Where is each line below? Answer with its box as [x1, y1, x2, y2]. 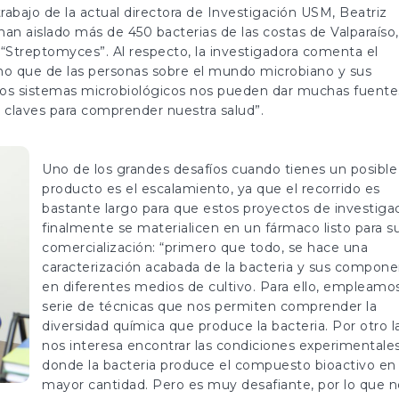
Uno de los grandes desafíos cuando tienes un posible [42, 161, 397, 177]
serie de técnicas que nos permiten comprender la [42, 298, 377, 314]
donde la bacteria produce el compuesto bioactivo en [42, 357, 396, 373]
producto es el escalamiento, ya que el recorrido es [42, 181, 380, 197]
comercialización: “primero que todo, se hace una [42, 240, 368, 256]
